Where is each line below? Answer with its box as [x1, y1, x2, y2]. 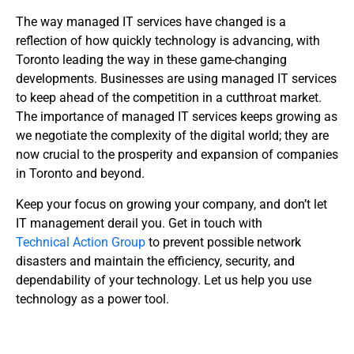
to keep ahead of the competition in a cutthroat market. [16, 90, 322, 106]
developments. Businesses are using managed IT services [16, 71, 337, 87]
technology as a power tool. [16, 291, 169, 307]
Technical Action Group [16, 234, 145, 250]
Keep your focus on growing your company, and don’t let [16, 196, 327, 212]
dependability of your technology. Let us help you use [16, 272, 311, 288]
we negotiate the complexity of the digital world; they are [16, 128, 329, 144]
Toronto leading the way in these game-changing [16, 52, 287, 68]
